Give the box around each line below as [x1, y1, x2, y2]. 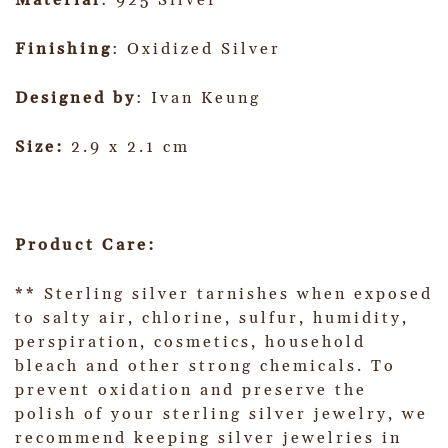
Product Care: [15, 235, 156, 256]
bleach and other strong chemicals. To [15, 356, 396, 377]
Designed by [15, 88, 136, 109]
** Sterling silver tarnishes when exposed [15, 284, 433, 305]
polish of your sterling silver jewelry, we [15, 404, 428, 425]
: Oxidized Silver [112, 39, 281, 60]
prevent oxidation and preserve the [15, 380, 367, 401]
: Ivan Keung [136, 88, 261, 109]
